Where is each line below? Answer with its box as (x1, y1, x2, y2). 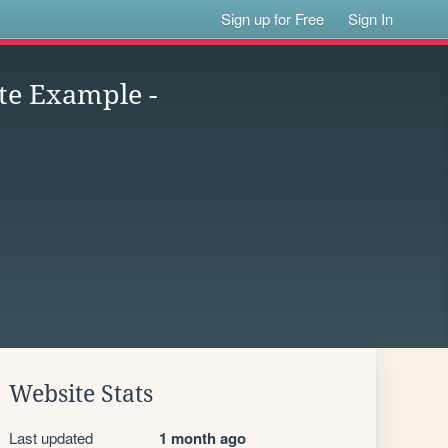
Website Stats (9, 381, 153, 407)
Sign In (348, 8, 394, 29)
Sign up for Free (221, 8, 325, 29)
